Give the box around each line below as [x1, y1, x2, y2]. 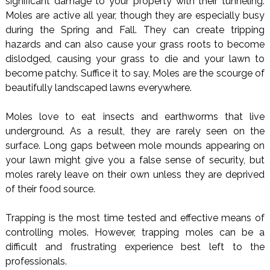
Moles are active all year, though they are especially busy [5, 9, 265, 21]
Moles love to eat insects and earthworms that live [5, 110, 265, 122]
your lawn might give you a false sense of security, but [5, 154, 265, 166]
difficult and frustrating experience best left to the [5, 240, 265, 253]
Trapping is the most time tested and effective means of [5, 212, 265, 224]
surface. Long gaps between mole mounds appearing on [5, 139, 265, 151]
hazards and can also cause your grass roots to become [5, 38, 265, 50]
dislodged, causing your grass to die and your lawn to [5, 52, 265, 64]
